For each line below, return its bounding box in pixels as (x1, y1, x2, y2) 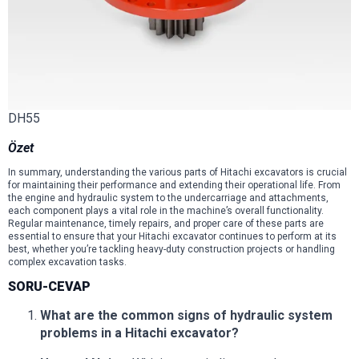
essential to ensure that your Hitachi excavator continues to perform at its (8, 230, 337, 242)
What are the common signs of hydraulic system (40, 308, 333, 324)
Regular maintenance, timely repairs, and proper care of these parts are (8, 217, 324, 229)
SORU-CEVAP (8, 279, 91, 295)
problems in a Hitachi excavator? (40, 325, 239, 341)
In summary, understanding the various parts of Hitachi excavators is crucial (8, 166, 347, 178)
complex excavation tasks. (8, 256, 127, 268)
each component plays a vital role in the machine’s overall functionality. (8, 204, 324, 216)
